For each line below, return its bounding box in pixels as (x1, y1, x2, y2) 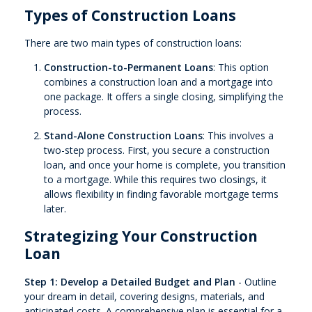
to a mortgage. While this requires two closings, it (44, 173, 267, 187)
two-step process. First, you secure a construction (44, 143, 270, 157)
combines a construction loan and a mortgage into (44, 75, 273, 89)
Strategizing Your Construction (24, 226, 258, 247)
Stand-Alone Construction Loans (44, 129, 203, 143)
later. (44, 202, 66, 216)
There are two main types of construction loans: (24, 36, 242, 50)
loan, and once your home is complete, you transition (44, 158, 286, 172)
